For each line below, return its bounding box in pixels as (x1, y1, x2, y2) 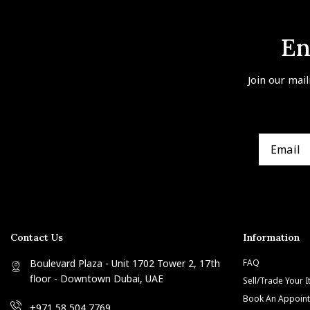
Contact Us (10, 230, 63, 244)
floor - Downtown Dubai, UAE (30, 272, 163, 285)
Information (243, 230, 300, 244)
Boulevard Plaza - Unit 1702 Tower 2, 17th (30, 257, 220, 270)
